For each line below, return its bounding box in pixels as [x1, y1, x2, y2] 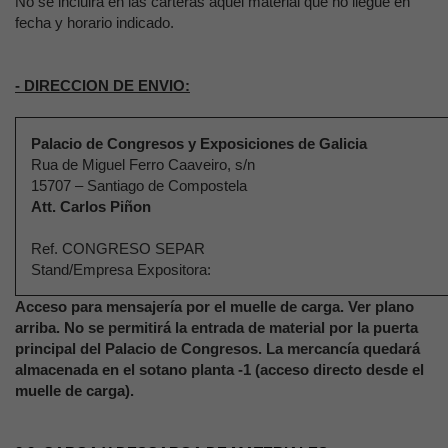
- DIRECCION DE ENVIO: [15, 77, 190, 94]
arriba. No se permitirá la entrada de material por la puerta [15, 319, 418, 336]
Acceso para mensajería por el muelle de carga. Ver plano [15, 298, 414, 315]
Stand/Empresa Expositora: [31, 261, 255, 278]
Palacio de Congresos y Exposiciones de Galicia [31, 135, 367, 152]
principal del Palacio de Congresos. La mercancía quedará [15, 340, 420, 357]
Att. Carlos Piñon [31, 198, 151, 215]
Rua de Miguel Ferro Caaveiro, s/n [31, 156, 255, 173]
